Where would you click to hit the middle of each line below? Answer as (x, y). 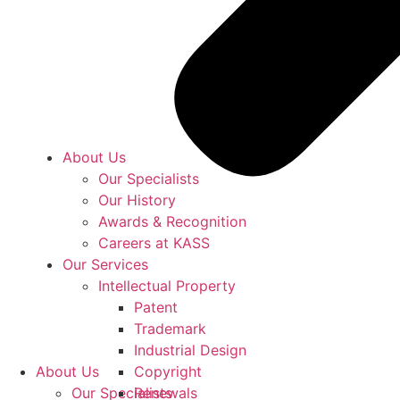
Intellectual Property (167, 286)
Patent (156, 307)
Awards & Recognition (172, 221)
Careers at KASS (154, 243)
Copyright (168, 371)
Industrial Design (190, 350)
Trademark (170, 329)
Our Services (105, 264)
